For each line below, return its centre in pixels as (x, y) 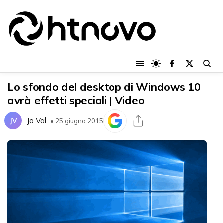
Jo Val (37, 121)
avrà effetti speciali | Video (76, 100)
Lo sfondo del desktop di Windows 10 (104, 86)
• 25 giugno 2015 (77, 121)
